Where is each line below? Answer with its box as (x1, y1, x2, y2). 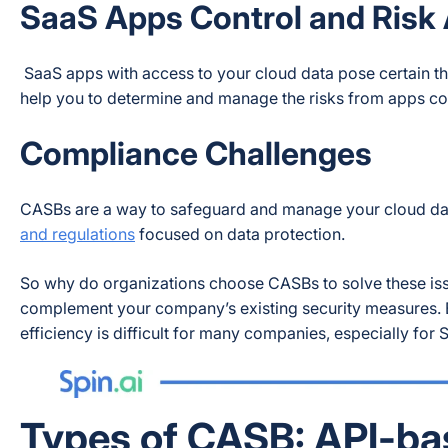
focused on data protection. (135, 224, 349, 245)
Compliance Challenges (20, 134, 372, 174)
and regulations (20, 224, 135, 245)
